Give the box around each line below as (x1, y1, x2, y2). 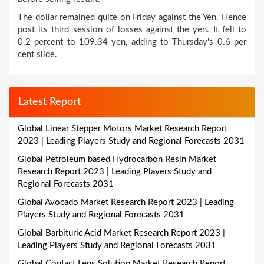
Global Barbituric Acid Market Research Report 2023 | (18, 228, 225, 237)
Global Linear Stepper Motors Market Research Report (18, 124, 227, 133)
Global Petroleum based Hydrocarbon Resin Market (18, 154, 216, 164)
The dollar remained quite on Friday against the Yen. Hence (18, 13, 246, 22)
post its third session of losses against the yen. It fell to (18, 25, 246, 34)
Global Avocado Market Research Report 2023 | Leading (18, 197, 234, 207)
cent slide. (18, 50, 57, 59)
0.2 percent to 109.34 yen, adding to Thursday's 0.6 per (18, 38, 246, 47)
